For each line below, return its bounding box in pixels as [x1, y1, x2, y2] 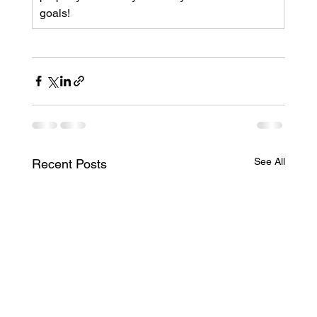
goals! [39, 6, 70, 20]
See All [254, 155, 286, 167]
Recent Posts [31, 156, 107, 171]
